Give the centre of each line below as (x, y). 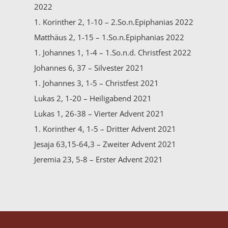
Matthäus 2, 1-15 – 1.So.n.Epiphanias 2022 (109, 37)
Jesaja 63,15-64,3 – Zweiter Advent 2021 (105, 144)
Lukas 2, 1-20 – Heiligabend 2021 (93, 98)
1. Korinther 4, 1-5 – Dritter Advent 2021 (105, 129)
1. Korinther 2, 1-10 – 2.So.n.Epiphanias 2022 (114, 22)
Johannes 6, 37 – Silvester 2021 (89, 67)
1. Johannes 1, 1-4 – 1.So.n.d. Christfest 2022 (113, 52)
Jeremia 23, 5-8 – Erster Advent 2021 (99, 159)
